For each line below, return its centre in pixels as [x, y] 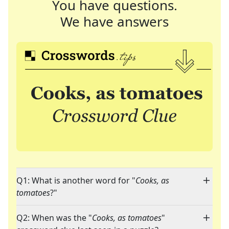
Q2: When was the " [54, 218]
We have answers [114, 21]
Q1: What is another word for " [76, 181]
